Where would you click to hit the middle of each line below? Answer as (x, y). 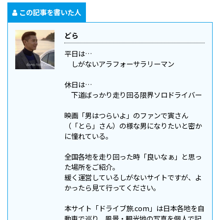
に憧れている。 (88, 136)
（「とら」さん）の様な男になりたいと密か (133, 125)
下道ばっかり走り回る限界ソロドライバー (133, 94)
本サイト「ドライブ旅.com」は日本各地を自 (134, 208)
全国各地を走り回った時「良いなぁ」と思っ (133, 156)
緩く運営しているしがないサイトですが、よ (133, 177)
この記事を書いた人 (50, 12)
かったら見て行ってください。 (112, 187)
